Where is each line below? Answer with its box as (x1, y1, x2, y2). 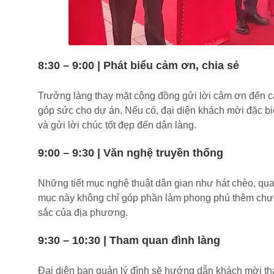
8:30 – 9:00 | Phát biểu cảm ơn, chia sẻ (38, 59, 239, 72)
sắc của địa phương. (38, 207, 128, 218)
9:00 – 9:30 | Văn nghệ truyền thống (38, 147, 223, 159)
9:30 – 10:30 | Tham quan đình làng (38, 234, 220, 246)
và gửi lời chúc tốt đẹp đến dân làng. (38, 120, 196, 130)
